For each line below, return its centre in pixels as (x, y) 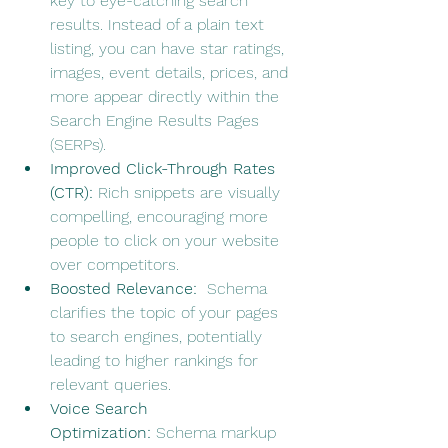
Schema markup (216, 433)
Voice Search (101, 409)
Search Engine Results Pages (157, 121)
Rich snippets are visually (189, 193)
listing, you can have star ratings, (169, 49)
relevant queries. (110, 385)
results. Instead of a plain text (159, 25)
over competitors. (114, 265)
